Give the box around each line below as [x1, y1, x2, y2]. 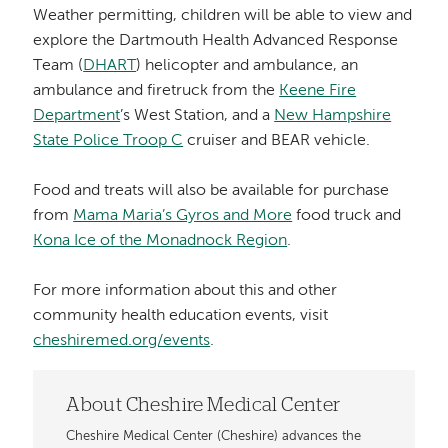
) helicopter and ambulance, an [136, 57, 359, 74]
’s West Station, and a [120, 107, 275, 124]
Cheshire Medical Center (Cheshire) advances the [66, 429, 362, 443]
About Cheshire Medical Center [66, 395, 341, 415]
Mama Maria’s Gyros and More [73, 207, 293, 224]
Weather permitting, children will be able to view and [33, 7, 413, 24]
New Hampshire [274, 107, 392, 124]
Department [33, 107, 121, 124]
